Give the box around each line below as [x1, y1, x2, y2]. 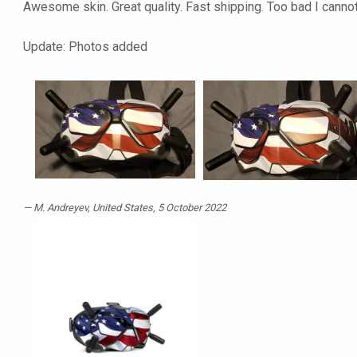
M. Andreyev [33, 202, 88, 214]
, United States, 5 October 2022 [88, 202, 226, 214]
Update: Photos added [23, 39, 147, 55]
